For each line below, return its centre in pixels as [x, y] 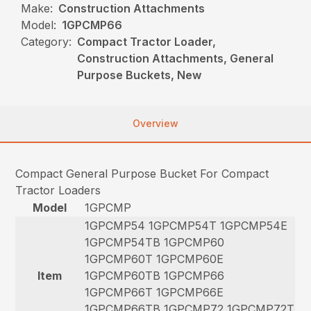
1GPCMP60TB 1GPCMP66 [155, 276]
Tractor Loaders [58, 191]
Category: [47, 42]
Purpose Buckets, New [140, 75]
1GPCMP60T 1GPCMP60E [154, 259]
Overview [155, 124]
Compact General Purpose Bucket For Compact [142, 174]
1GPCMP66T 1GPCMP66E [154, 293]
